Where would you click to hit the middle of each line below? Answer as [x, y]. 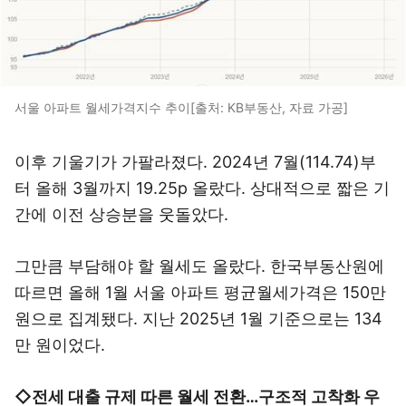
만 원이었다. [60, 345]
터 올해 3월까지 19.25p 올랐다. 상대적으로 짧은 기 [202, 188]
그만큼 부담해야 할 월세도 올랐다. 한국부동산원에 [199, 266]
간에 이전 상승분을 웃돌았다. [121, 214]
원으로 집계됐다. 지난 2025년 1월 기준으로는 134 [198, 319]
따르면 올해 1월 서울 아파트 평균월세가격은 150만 [200, 292]
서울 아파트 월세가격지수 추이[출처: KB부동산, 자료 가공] [181, 107]
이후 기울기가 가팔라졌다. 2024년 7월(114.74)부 [195, 162]
